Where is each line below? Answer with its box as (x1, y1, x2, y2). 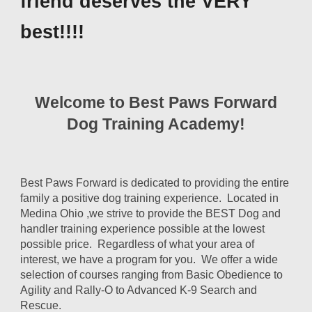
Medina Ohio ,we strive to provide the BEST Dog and (20, 208, 281, 219)
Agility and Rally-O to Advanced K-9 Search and (20, 284, 258, 296)
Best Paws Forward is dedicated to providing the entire (20, 177, 290, 189)
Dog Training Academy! (67, 115, 245, 133)
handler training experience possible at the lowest (20, 223, 265, 235)
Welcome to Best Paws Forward (35, 93, 277, 111)
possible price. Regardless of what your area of (20, 238, 255, 250)
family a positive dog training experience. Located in (20, 192, 279, 204)
